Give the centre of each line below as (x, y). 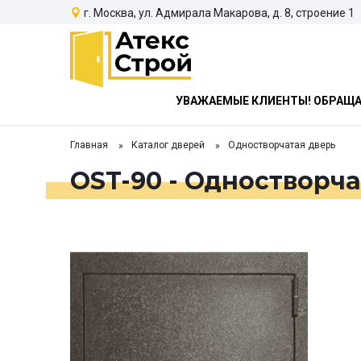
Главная (89, 145)
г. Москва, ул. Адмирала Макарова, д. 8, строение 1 (219, 12)
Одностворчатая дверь (282, 145)
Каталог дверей (168, 145)
